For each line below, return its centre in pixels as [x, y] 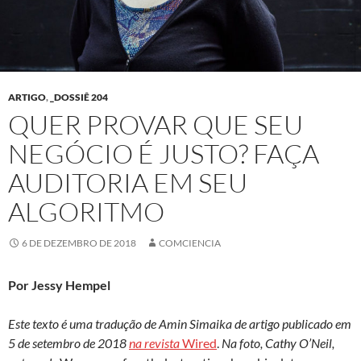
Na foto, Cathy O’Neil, [278, 342]
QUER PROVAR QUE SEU [156, 124]
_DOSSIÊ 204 [79, 97]
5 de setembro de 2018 [68, 342]
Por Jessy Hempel [59, 284]
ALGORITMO [86, 211]
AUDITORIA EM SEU [128, 182]
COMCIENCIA [190, 243]
